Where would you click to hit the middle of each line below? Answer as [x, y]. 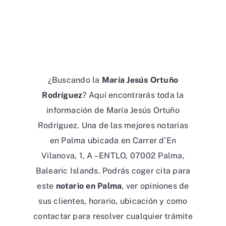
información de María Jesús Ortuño [113, 110]
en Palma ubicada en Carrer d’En [113, 140]
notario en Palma [89, 186]
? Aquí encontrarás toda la [133, 95]
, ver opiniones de [155, 186]
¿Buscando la [75, 80]
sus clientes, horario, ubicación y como [113, 201]
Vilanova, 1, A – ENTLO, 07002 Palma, [113, 155]
